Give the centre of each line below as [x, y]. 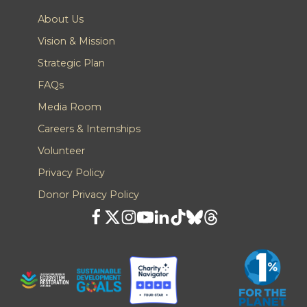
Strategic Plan [71, 63]
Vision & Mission [76, 41]
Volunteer [61, 150]
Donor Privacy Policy [88, 194]
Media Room [69, 107]
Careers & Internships [89, 128]
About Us [60, 19]
